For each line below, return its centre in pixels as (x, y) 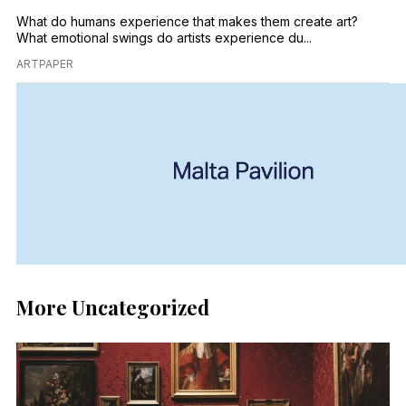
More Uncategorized (113, 308)
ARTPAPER (45, 64)
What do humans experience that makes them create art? (187, 22)
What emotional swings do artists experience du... (164, 38)
